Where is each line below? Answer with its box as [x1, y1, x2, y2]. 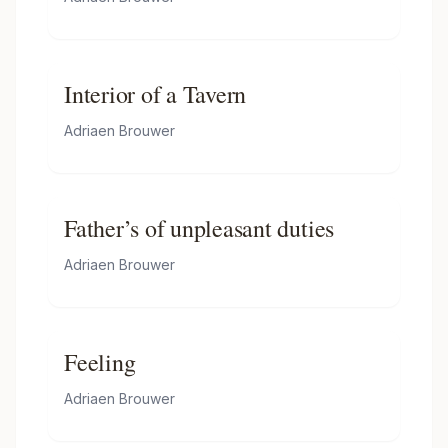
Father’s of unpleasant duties [64, 212, 335, 244]
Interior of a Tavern [64, 78, 247, 110]
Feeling [64, 346, 136, 378]
